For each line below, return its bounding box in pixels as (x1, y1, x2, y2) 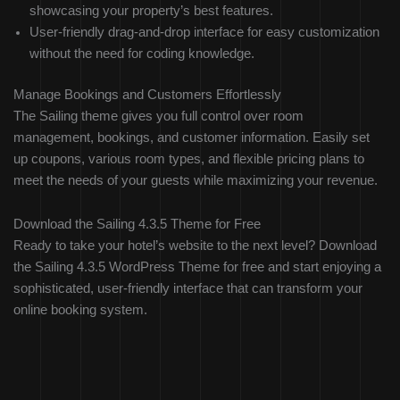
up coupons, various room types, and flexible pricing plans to (13, 151, 364, 166)
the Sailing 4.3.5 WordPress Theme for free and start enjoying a (13, 260, 381, 275)
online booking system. (13, 303, 147, 318)
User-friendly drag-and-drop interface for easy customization (29, 24, 379, 39)
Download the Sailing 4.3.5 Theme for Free (13, 217, 261, 232)
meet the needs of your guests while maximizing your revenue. (13, 172, 378, 187)
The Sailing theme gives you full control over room (13, 108, 304, 123)
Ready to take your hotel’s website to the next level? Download (13, 238, 377, 254)
